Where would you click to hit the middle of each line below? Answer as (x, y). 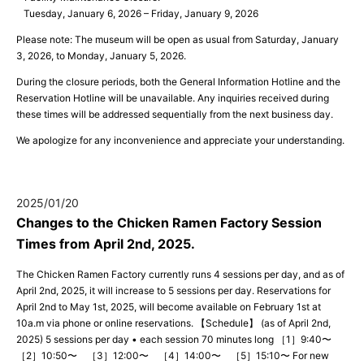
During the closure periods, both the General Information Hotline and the (178, 81)
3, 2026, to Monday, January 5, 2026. (101, 55)
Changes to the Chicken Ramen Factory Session (169, 222)
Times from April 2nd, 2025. (106, 243)
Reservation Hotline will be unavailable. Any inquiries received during (173, 97)
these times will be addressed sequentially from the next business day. (175, 114)
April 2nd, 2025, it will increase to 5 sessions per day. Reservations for (173, 290)
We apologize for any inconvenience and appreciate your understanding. (180, 140)
